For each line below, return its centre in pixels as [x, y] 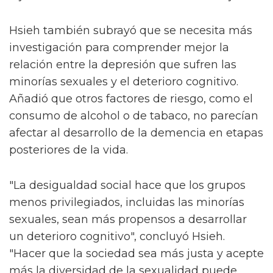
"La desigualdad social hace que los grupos [127, 186]
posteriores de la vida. [69, 150]
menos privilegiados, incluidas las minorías [127, 203]
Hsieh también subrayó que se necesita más [131, 31]
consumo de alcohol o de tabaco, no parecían [134, 116]
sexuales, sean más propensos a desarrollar [128, 220]
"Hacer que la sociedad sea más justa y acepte [136, 254]
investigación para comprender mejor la [119, 48]
